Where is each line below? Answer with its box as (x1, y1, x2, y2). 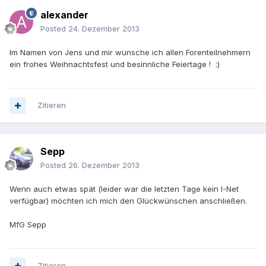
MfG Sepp (9, 220, 46, 230)
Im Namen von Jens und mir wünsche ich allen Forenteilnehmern (9, 47, 251, 58)
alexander (40, 9, 88, 21)
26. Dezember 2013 (68, 160, 140, 170)
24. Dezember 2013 (68, 24, 140, 34)
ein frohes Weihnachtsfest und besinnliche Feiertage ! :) (9, 59, 220, 69)
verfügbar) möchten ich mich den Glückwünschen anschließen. (9, 196, 247, 206)
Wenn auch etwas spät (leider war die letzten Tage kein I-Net (9, 184, 239, 194)
